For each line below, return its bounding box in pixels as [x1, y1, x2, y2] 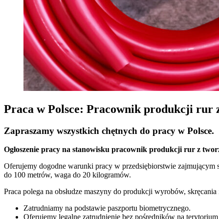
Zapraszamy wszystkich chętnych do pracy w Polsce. [4, 125, 214, 136]
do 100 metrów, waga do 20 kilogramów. [4, 171, 131, 179]
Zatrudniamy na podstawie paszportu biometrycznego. [23, 204, 191, 213]
